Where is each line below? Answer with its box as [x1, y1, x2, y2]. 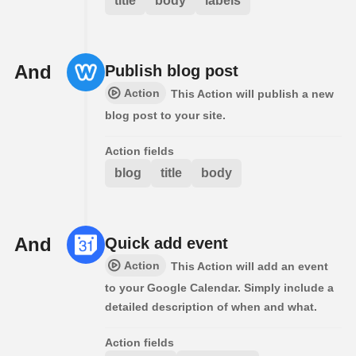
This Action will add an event [171, 260, 328, 273]
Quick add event [105, 234, 228, 253]
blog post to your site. [105, 109, 226, 122]
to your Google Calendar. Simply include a [105, 281, 334, 295]
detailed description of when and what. [105, 300, 317, 314]
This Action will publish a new [171, 87, 334, 101]
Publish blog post [105, 62, 238, 80]
